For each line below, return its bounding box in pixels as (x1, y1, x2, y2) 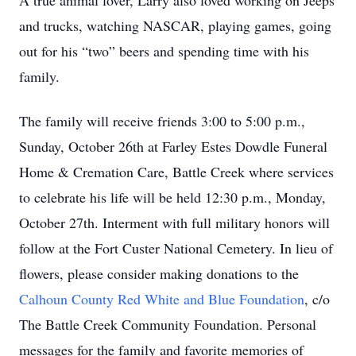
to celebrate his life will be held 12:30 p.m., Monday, (19, 188, 326, 207)
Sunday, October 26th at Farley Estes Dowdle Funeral (19, 137, 327, 156)
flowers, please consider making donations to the (19, 264, 299, 283)
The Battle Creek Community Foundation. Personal (19, 315, 316, 334)
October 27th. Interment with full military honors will (19, 213, 330, 232)
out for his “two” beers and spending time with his (19, 41, 309, 60)
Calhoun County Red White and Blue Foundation (19, 289, 304, 308)
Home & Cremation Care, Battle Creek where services (19, 162, 334, 181)
